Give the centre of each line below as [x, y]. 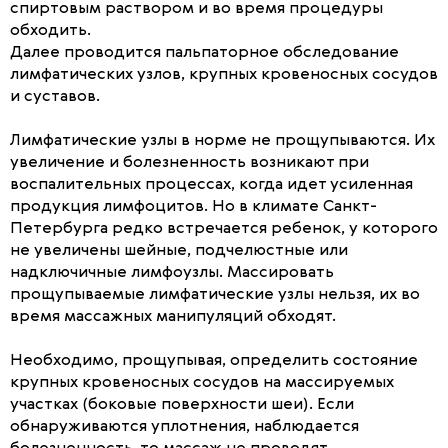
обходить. [50, 31]
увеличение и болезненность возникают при [189, 163]
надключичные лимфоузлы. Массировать [172, 273]
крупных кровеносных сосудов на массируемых [202, 383]
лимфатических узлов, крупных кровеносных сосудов [224, 75]
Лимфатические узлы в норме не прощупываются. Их [222, 141]
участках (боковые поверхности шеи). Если [182, 405]
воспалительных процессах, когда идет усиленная [211, 185]
